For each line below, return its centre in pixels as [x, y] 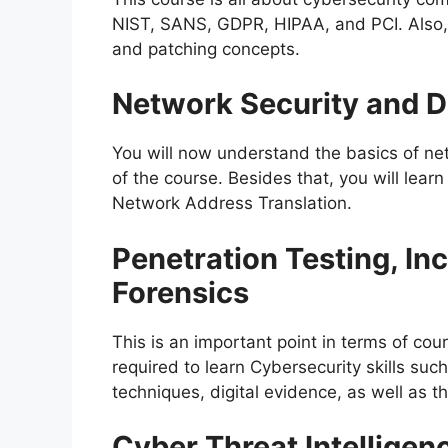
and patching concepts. [206, 48]
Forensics [180, 292]
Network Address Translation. [232, 203]
